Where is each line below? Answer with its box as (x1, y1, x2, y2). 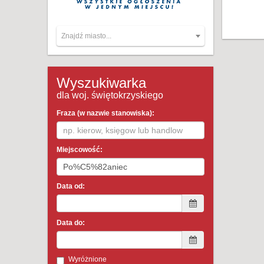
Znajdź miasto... (61, 32, 111, 40)
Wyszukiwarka (57, 75, 146, 91)
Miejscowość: (57, 146, 103, 154)
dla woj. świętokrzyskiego (57, 90, 163, 100)
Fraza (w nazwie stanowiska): (57, 109, 154, 117)
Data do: (57, 219, 85, 227)
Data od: (57, 182, 85, 190)
